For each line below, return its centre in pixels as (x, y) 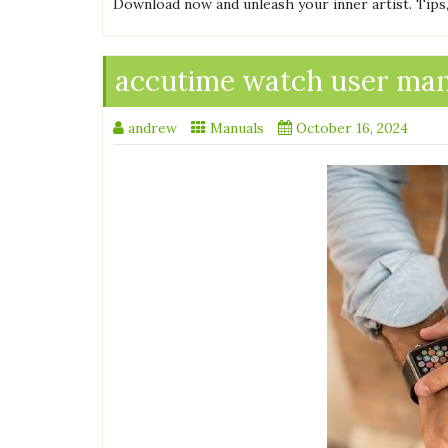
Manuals (237, 128)
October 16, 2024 (352, 128)
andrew (152, 128)
